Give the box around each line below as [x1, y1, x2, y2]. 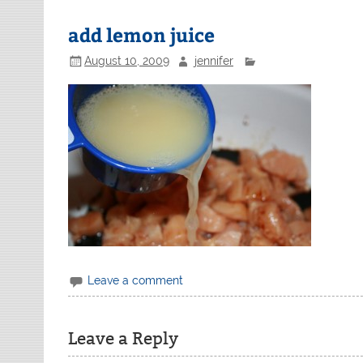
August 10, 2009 [84, 53, 170, 67]
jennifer [194, 53, 233, 67]
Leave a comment [88, 273, 184, 287]
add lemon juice [68, 22, 216, 48]
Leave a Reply [68, 327, 179, 349]
